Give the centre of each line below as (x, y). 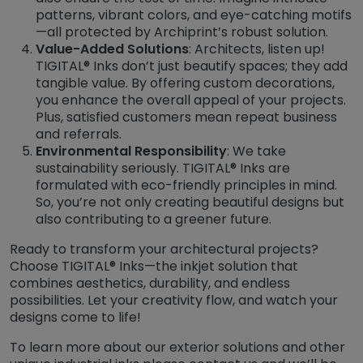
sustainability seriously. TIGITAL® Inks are (163, 168)
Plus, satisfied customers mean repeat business (186, 117)
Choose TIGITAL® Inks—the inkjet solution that (154, 266)
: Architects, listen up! (257, 49)
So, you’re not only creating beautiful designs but (190, 202)
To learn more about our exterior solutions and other (177, 347)
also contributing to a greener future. (154, 219)
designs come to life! (77, 317)
